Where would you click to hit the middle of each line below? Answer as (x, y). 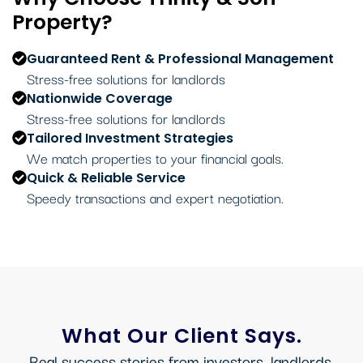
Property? (62, 23)
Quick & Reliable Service (106, 178)
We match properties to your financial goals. (155, 158)
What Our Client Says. (181, 335)
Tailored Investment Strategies (130, 139)
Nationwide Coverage (100, 99)
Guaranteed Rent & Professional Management (180, 59)
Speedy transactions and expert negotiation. (155, 198)
